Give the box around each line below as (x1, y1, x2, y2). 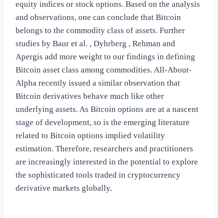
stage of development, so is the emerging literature (16, 118, 190, 127)
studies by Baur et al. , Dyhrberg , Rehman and (16, 39, 175, 49)
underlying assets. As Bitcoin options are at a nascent (16, 105, 199, 114)
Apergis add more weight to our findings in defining (16, 52, 195, 62)
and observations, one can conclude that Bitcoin (16, 13, 181, 22)
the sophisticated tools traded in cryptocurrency (16, 170, 181, 180)
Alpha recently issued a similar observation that (16, 78, 180, 88)
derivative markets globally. (16, 183, 112, 193)
